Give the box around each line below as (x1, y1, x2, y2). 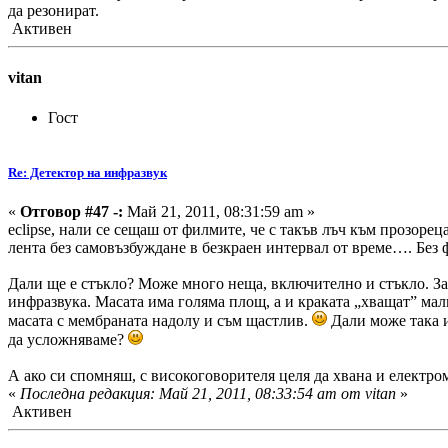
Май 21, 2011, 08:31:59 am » (123, 203, 315, 221)
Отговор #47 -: (20, 203, 123, 221)
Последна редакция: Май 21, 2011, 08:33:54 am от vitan (20, 385, 396, 403)
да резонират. (8, 2, 99, 20)
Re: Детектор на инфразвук (8, 164, 167, 180)
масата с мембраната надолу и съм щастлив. (8, 312, 312, 330)
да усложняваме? (8, 331, 128, 349)
